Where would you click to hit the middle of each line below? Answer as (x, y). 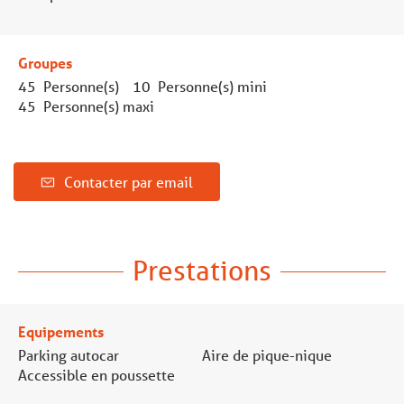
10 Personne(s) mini (200, 86)
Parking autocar (69, 354)
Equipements (61, 331)
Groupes (45, 62)
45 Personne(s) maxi (86, 106)
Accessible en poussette (96, 374)
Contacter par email (129, 181)
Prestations (202, 270)
